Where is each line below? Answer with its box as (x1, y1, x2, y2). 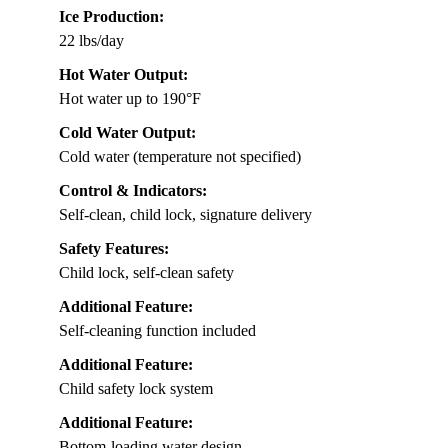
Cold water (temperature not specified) (59, 147, 301, 165)
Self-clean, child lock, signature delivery (59, 205, 312, 223)
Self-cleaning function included (59, 321, 256, 339)
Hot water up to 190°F (59, 89, 201, 107)
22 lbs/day (59, 31, 124, 49)
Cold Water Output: (59, 123, 196, 141)
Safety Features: (59, 239, 169, 257)
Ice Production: (59, 7, 164, 25)
